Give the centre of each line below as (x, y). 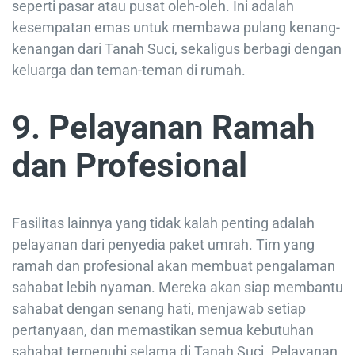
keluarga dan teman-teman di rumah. (129, 71)
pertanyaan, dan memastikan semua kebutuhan (163, 330)
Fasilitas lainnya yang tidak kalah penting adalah (163, 223)
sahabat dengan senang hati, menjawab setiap (159, 309)
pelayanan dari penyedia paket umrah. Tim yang (163, 245)
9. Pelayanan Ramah (164, 128)
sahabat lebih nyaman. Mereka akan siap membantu (177, 288)
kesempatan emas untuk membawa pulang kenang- (176, 28)
